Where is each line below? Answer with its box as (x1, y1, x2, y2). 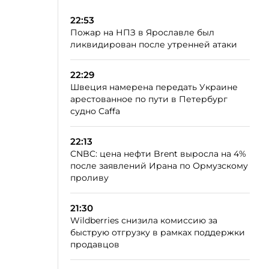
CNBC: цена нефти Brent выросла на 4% (70, 148, 246, 159)
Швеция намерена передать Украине (70, 82, 238, 92)
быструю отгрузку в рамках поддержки (70, 227, 245, 238)
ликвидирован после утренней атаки (70, 39, 237, 50)
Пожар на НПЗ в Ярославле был (70, 27, 214, 38)
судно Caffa (70, 106, 120, 116)
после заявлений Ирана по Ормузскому (70, 160, 248, 171)
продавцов (70, 239, 119, 250)
